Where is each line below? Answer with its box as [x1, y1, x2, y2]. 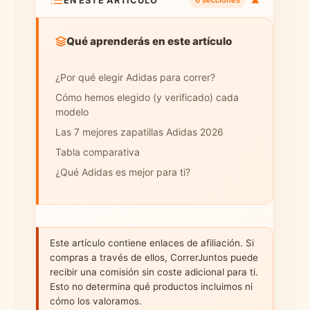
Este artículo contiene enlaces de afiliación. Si [50, 237, 254, 248]
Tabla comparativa [55, 146, 140, 158]
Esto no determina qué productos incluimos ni [50, 281, 253, 292]
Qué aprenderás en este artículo [66, 35, 232, 48]
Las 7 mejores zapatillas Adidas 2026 [55, 126, 224, 138]
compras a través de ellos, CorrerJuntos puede [50, 252, 258, 263]
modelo [55, 106, 89, 118]
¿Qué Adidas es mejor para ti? [55, 166, 190, 178]
